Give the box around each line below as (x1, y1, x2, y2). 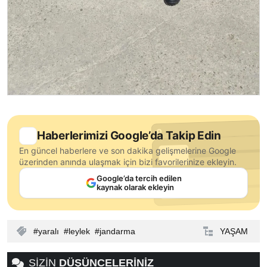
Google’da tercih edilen (96, 173, 182, 183)
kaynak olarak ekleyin (96, 182, 174, 192)
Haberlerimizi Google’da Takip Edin (37, 128, 221, 142)
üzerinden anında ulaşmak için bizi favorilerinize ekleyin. (19, 156, 237, 167)
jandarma (100, 226, 135, 236)
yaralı (38, 226, 59, 236)
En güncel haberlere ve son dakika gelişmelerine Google (19, 145, 236, 156)
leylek (69, 226, 90, 236)
